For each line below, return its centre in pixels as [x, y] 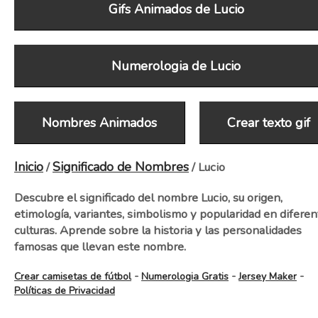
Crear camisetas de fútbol [73, 276]
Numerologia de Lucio [176, 66]
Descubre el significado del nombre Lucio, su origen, [148, 198]
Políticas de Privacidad [65, 291]
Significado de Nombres [121, 167]
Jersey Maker [268, 276]
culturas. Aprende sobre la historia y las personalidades [158, 230]
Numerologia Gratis [185, 276]
